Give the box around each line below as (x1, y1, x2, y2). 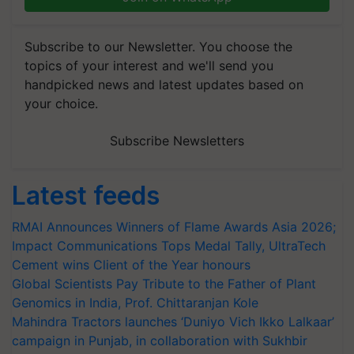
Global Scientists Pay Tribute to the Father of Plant (12, 276, 316, 292)
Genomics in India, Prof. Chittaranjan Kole (12, 295, 258, 311)
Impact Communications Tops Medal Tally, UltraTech (12, 238, 326, 254)
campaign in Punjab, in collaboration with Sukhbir (12, 333, 307, 348)
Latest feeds (12, 180, 160, 211)
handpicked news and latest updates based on (24, 77, 303, 92)
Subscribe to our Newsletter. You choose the (24, 39, 292, 55)
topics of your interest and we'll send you (24, 58, 273, 73)
